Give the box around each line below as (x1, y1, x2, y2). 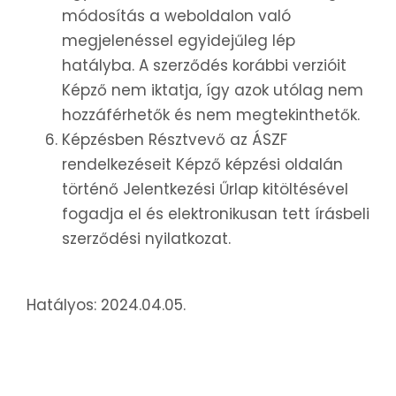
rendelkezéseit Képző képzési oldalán (62, 154, 343, 176)
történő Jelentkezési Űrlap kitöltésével (62, 179, 348, 201)
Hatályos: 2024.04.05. (27, 294, 186, 316)
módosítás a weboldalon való (62, 5, 291, 27)
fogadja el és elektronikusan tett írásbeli (62, 203, 369, 225)
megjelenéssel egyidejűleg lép (62, 30, 295, 52)
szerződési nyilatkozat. (62, 228, 231, 250)
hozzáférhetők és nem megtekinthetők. (62, 104, 360, 126)
